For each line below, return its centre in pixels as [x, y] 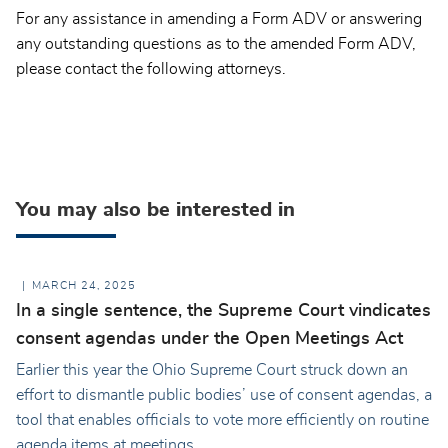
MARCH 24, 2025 [84, 285]
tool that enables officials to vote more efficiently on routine [222, 420]
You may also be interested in [155, 210]
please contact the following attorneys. [151, 68]
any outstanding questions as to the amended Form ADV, [216, 43]
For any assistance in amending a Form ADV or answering [219, 18]
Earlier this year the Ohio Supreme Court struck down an [212, 370]
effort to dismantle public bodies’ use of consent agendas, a [224, 395]
